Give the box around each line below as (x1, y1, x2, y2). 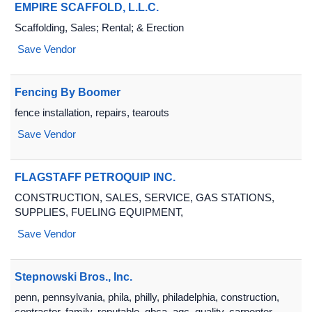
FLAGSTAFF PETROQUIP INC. (15, 171, 175, 183)
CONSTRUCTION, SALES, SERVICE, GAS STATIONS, (15, 192, 274, 203)
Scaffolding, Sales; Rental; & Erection (15, 22, 184, 33)
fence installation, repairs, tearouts (15, 107, 169, 118)
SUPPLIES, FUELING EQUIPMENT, (15, 206, 183, 218)
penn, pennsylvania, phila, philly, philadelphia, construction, (15, 291, 279, 303)
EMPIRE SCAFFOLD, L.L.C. (15, 1, 159, 13)
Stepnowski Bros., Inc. (15, 271, 132, 283)
